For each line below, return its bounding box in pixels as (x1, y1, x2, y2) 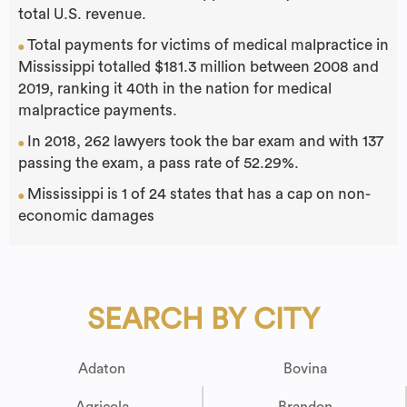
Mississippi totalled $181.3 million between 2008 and (18, 59, 379, 75)
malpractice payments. (18, 103, 177, 119)
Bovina (283, 362, 327, 377)
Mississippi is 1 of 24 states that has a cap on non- (27, 186, 371, 203)
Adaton (78, 362, 125, 377)
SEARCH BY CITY (87, 305, 320, 335)
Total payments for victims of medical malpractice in (27, 37, 389, 54)
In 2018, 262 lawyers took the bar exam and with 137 (27, 134, 383, 150)
